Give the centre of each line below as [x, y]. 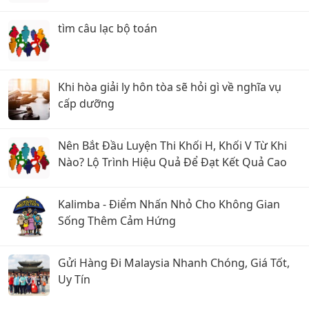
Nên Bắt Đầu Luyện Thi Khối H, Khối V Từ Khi [172, 146]
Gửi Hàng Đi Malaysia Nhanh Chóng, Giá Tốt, [174, 263]
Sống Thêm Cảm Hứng [117, 221]
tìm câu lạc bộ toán [108, 28]
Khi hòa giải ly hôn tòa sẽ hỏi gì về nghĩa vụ [170, 87]
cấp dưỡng [86, 103]
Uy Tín [74, 279]
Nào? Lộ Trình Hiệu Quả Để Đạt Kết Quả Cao [172, 162]
